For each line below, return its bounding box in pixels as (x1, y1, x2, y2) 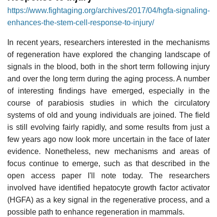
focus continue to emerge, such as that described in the (7, 159, 210, 168)
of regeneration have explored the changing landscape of (7, 50, 210, 59)
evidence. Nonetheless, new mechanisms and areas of (7, 147, 210, 155)
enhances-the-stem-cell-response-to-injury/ (7, 18, 154, 27)
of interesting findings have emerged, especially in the (7, 86, 210, 95)
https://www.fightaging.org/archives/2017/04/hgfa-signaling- (7, 6, 210, 15)
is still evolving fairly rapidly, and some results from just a (7, 123, 210, 131)
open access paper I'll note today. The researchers (7, 171, 210, 180)
